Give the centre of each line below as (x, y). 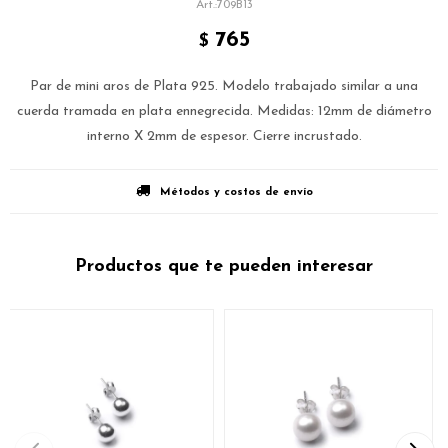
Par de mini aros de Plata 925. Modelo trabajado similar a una (224, 86)
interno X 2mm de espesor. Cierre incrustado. (224, 136)
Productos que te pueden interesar (224, 266)
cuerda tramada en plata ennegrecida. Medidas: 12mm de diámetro (224, 111)
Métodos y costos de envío (236, 192)
